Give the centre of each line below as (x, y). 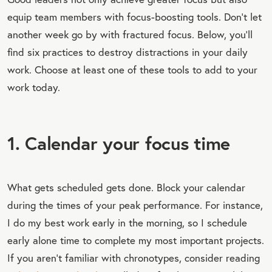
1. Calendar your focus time (119, 143)
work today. (34, 87)
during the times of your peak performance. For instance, (135, 205)
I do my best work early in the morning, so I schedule (127, 222)
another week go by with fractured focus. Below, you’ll (130, 34)
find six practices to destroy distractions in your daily (127, 52)
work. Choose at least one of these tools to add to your (132, 69)
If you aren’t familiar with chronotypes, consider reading (134, 257)
